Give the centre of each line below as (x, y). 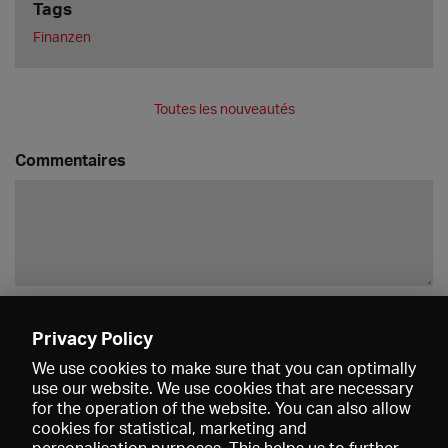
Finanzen (61, 37)
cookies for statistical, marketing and (169, 428)
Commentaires (70, 160)
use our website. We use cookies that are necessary (222, 388)
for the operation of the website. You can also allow (221, 408)
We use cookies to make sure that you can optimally (224, 368)
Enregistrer (378, 320)
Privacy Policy (92, 338)
